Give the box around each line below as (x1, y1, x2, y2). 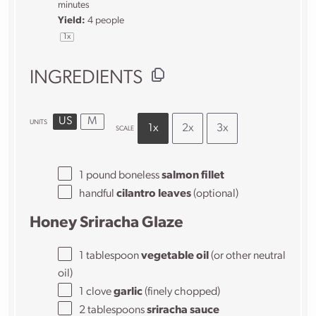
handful (79, 188, 117, 200)
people (93, 16, 125, 27)
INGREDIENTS (30, 68, 143, 88)
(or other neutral (209, 250, 286, 262)
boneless (116, 169, 162, 181)
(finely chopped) (142, 286, 221, 298)
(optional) (191, 188, 239, 200)
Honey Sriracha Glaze (30, 215, 184, 232)
